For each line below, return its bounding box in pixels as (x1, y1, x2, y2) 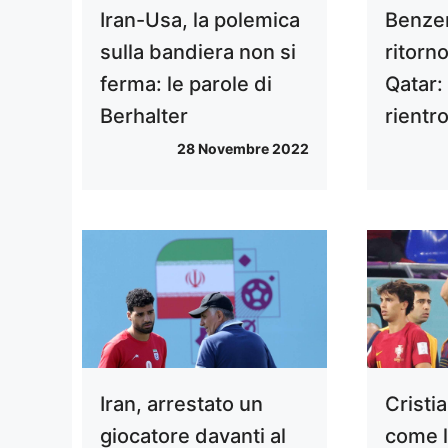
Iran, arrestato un (100, 392, 263, 417)
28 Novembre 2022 (177, 140, 310, 158)
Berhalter (100, 104, 188, 129)
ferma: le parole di (100, 72, 272, 97)
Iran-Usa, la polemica (100, 8, 300, 33)
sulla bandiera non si (100, 40, 296, 65)
